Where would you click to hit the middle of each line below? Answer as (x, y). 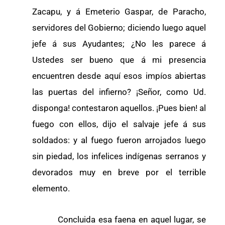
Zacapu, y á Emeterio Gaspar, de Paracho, (119, 12)
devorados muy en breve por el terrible (119, 173)
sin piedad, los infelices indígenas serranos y (119, 156)
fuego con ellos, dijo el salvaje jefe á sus (119, 124)
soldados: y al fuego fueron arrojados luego (119, 140)
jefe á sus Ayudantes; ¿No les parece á (119, 44)
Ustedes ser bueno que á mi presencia (119, 60)
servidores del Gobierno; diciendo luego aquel (119, 28)
